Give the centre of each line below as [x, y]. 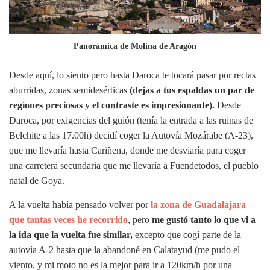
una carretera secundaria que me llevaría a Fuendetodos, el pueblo [134, 165]
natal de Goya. [37, 180]
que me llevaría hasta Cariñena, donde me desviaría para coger [127, 150]
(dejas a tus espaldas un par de [192, 90]
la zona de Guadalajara [198, 204]
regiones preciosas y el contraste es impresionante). [113, 105]
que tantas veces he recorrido [68, 219]
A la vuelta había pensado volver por [80, 204]
